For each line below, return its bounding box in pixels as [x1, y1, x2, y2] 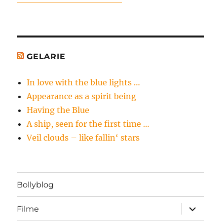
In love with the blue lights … [27, 77, 141, 88]
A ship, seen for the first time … [27, 119, 150, 129]
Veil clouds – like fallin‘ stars [27, 133, 140, 143]
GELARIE [27, 52, 66, 62]
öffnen [180, 209, 209, 219]
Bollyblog [17, 180, 54, 189]
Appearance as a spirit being [27, 91, 137, 102]
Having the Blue [27, 105, 90, 115]
